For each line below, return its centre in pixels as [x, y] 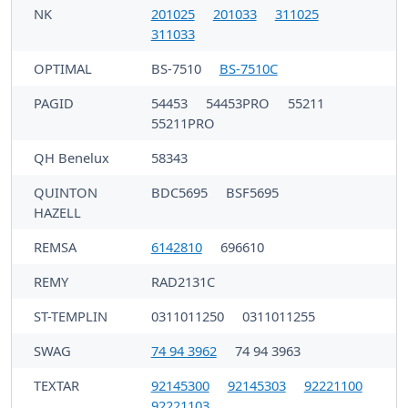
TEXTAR [56, 385]
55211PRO [183, 122]
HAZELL [57, 212]
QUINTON [66, 192]
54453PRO [239, 102]
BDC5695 [181, 192]
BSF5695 [252, 192]
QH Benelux [71, 157]
